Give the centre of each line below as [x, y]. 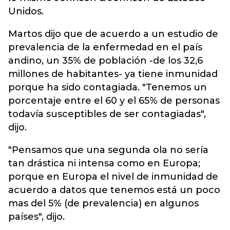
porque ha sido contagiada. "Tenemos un [108, 87]
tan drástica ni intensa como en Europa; [104, 163]
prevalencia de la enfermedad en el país [105, 47]
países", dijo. [36, 217]
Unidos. [26, 11]
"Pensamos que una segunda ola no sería [108, 150]
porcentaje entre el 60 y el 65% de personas [114, 101]
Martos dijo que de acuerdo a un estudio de [113, 34]
